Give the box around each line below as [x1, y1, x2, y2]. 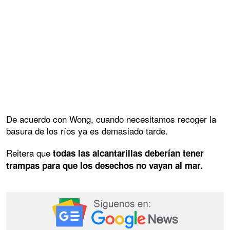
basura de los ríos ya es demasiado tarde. [6, 124, 168, 138]
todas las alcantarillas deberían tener [53, 147, 204, 160]
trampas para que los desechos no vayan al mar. [6, 159, 203, 172]
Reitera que [6, 146, 53, 160]
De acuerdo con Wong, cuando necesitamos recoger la [6, 112, 216, 126]
